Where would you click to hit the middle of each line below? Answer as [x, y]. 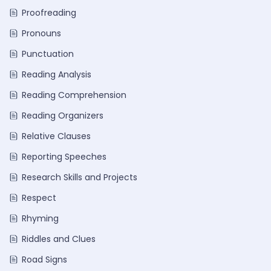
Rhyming [40, 218]
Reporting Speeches [64, 157]
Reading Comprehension [74, 95]
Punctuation [48, 54]
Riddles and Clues [59, 239]
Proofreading [49, 13]
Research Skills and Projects [80, 177]
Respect [39, 198]
